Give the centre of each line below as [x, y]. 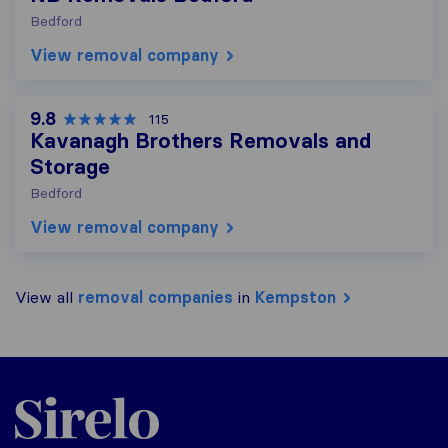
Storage [70, 167]
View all [46, 297]
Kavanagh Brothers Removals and [200, 141]
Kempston [295, 297]
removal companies [155, 297]
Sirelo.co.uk [55, 396]
